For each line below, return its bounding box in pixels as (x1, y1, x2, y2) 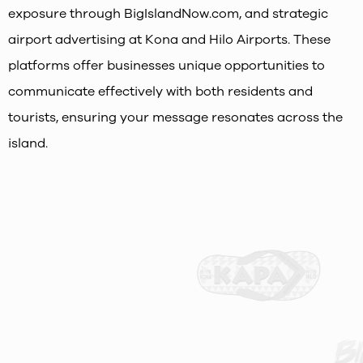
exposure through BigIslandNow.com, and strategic (8, 5, 328, 23)
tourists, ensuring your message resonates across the (8, 109, 343, 127)
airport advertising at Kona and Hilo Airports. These (8, 31, 331, 49)
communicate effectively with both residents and (8, 83, 313, 101)
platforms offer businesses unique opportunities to (8, 57, 325, 75)
